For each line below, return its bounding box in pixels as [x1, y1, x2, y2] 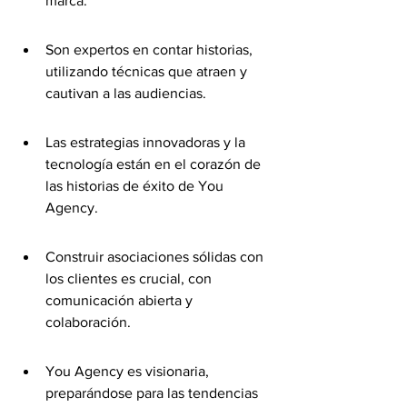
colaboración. [45, 314, 131, 330]
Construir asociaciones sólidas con [45, 249, 267, 264]
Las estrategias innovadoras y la [45, 134, 249, 150]
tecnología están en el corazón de [45, 156, 264, 172]
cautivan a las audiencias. [45, 85, 206, 101]
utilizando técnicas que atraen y [45, 64, 251, 79]
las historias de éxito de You [45, 178, 227, 194]
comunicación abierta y [45, 293, 196, 308]
